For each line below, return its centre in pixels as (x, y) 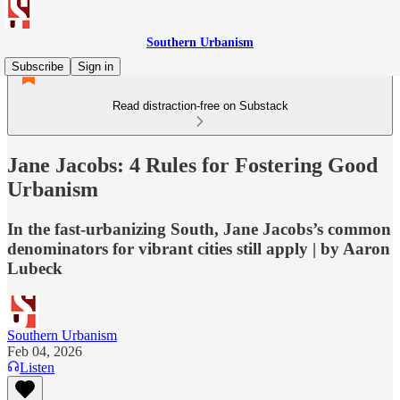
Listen (37, 367)
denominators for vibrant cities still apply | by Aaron (199, 248)
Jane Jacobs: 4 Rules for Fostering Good (192, 165)
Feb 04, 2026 (45, 351)
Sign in (96, 67)
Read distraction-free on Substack (200, 106)
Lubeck (35, 268)
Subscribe (37, 67)
